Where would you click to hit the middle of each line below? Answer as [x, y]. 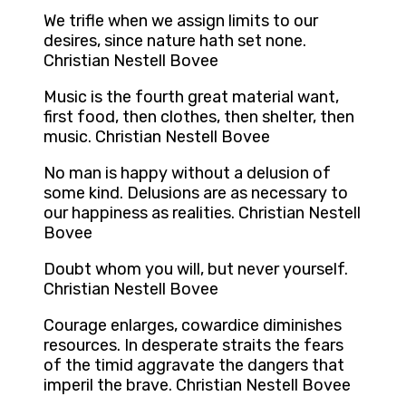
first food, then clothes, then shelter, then [199, 117]
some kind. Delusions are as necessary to [196, 193]
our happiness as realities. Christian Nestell [202, 213]
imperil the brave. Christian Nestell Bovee [197, 386]
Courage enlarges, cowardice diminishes [193, 326]
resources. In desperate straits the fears [193, 346]
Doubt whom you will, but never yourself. [196, 270]
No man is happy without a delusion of [187, 174]
